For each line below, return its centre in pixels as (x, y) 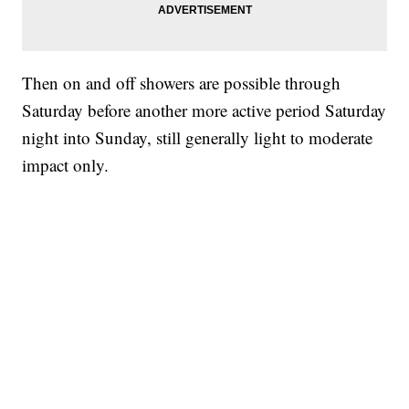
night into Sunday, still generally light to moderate (198, 138)
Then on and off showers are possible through (182, 83)
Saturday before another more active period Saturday (204, 110)
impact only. (66, 165)
